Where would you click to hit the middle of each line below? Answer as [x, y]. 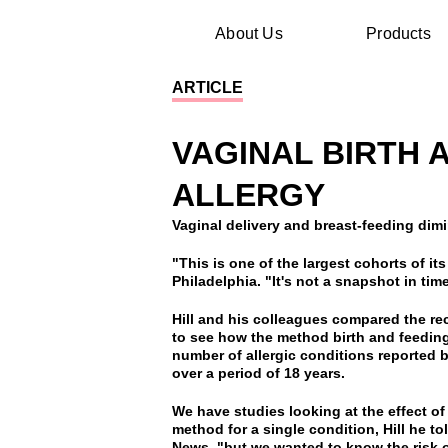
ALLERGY [248, 195]
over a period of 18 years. [258, 373]
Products [398, 34]
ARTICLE [207, 88]
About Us [249, 34]
